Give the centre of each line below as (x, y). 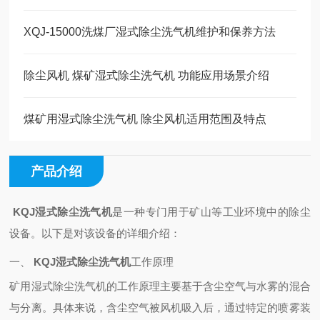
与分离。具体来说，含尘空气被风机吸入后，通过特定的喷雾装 (160, 307)
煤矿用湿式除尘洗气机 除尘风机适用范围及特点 (145, 119)
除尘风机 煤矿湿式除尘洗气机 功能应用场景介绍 (147, 75)
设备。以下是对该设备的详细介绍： (95, 233)
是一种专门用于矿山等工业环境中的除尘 (211, 212)
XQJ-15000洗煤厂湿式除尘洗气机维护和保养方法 (150, 32)
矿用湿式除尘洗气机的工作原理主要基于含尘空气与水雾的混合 (160, 286)
